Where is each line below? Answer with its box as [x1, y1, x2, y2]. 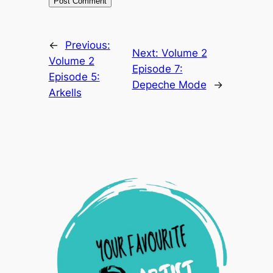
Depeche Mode [132, 79, 207, 91]
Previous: [65, 39, 110, 51]
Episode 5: [48, 71, 100, 83]
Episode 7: [132, 63, 183, 75]
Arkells [48, 87, 82, 99]
